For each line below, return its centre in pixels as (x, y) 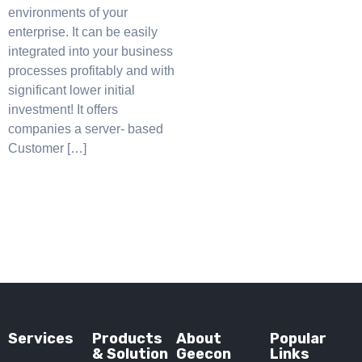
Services (41, 339)
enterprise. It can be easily (83, 32)
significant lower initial (72, 90)
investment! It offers (63, 110)
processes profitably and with (91, 71)
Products (127, 339)
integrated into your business (90, 52)
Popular (299, 339)
